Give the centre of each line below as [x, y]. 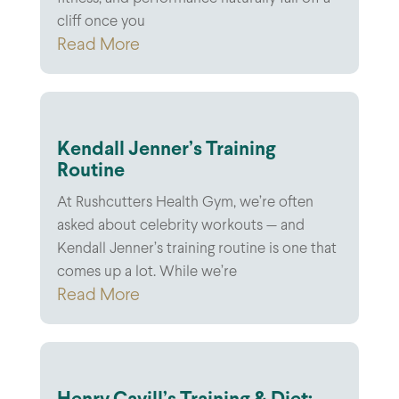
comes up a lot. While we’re [147, 272]
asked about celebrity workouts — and [180, 226]
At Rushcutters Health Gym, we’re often [185, 203]
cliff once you [101, 22]
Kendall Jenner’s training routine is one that [196, 249]
